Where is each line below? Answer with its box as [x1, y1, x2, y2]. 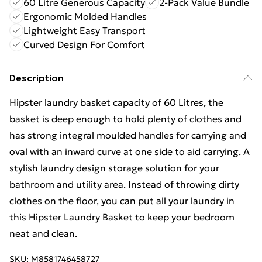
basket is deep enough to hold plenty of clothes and [9, 113, 242, 125]
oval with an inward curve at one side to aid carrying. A [9, 146, 250, 157]
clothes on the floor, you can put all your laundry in [9, 195, 235, 206]
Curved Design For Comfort [23, 39, 145, 50]
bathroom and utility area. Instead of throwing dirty [9, 178, 239, 190]
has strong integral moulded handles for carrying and [9, 129, 246, 141]
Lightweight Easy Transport [23, 25, 146, 36]
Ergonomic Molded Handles [23, 11, 147, 22]
